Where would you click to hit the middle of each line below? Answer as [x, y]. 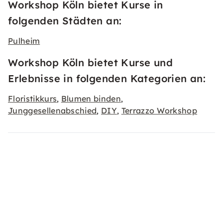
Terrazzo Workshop [159, 111]
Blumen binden [91, 99]
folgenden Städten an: [65, 21]
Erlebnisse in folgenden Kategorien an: [107, 78]
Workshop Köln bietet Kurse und [90, 62]
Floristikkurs [33, 99]
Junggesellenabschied [53, 111]
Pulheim [24, 41]
